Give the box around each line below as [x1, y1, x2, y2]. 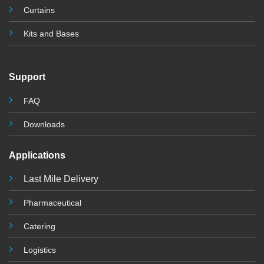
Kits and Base [23, 29, 75, 39]
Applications [8, 150, 65, 161]
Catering [23, 222, 55, 232]
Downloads [23, 119, 65, 129]
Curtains [23, 5, 55, 15]
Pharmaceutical [23, 198, 81, 208]
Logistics [23, 245, 56, 255]
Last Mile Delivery [23, 174, 98, 184]
